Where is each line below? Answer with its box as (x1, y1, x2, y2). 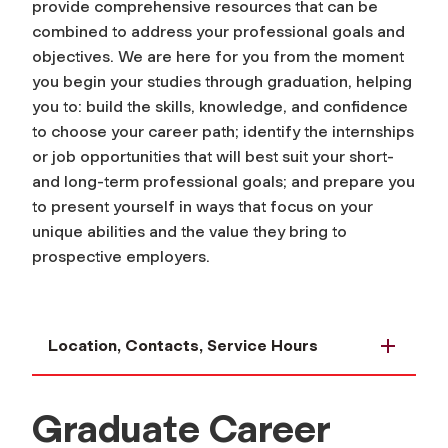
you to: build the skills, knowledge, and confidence (32, 97, 408, 117)
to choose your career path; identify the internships (32, 122, 414, 142)
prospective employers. (32, 247, 210, 267)
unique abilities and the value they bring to (32, 222, 347, 242)
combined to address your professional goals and (32, 22, 405, 42)
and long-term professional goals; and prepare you (32, 172, 415, 192)
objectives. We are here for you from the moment (32, 47, 404, 67)
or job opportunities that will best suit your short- (32, 147, 394, 167)
